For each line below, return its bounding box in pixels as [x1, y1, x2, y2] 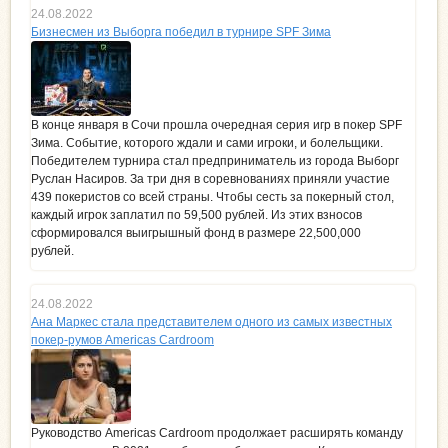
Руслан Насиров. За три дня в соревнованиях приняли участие [31, 172, 390, 187]
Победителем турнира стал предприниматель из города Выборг [31, 154, 399, 169]
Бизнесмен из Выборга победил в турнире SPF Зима [31, 25, 331, 40]
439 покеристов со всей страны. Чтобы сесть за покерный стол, [31, 190, 394, 205]
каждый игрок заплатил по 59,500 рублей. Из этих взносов [31, 208, 362, 223]
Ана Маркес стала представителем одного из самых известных [31, 315, 392, 330]
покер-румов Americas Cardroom [31, 333, 214, 348]
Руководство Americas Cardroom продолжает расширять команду [31, 426, 403, 441]
